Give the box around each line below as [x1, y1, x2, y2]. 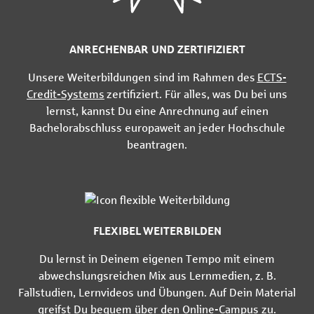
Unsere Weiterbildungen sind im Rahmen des [27, 71, 257, 83]
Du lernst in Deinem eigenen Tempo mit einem [39, 252, 275, 265]
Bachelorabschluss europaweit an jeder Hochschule [29, 121, 285, 134]
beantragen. [127, 138, 187, 151]
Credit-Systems [27, 88, 104, 100]
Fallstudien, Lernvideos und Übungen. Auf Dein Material [18, 286, 296, 299]
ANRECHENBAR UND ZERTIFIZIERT [69, 43, 245, 55]
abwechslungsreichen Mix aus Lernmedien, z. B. [38, 269, 276, 282]
